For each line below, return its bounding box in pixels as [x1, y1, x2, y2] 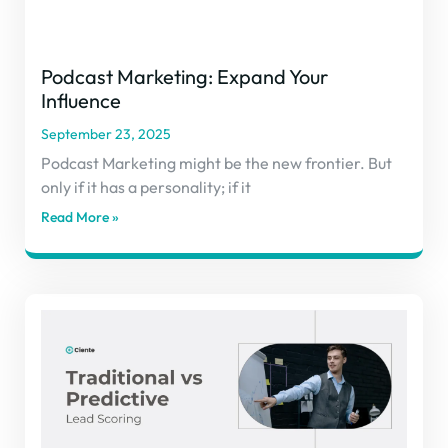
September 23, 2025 [41, 124, 171, 143]
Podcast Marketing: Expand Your [41, 63, 328, 89]
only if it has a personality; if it [41, 176, 251, 197]
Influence [41, 87, 121, 113]
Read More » [41, 207, 119, 226]
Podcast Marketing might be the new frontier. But [41, 152, 392, 173]
